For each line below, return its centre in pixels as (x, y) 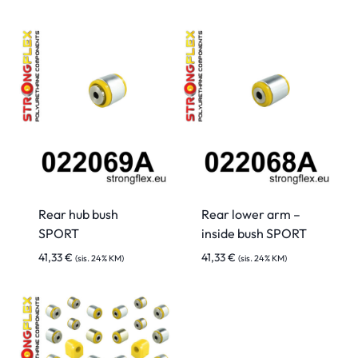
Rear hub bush (78, 214)
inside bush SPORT (254, 233)
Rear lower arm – (251, 214)
